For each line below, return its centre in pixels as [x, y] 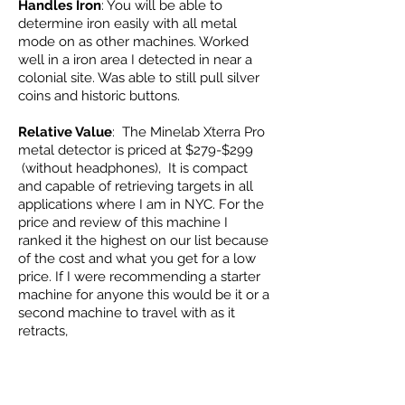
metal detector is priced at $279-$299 [136, 150]
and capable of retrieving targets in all [136, 186]
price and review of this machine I [123, 222]
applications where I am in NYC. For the [141, 204]
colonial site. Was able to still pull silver [139, 78]
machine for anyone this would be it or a [144, 295]
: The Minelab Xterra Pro [188, 132]
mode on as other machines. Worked [133, 42]
